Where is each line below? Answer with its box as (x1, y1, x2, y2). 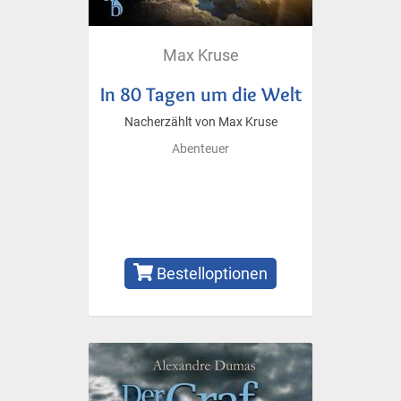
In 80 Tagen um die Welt (99, 81, 302, 106)
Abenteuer (172, 141, 229, 157)
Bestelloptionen (153, 263, 269, 283)
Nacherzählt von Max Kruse (124, 114, 277, 130)
